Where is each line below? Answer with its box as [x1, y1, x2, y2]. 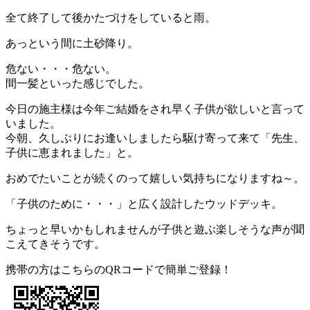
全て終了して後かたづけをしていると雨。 [6, 12, 216, 24]
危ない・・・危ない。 [6, 63, 116, 75]
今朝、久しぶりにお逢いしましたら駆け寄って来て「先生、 [6, 132, 304, 145]
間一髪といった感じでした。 [6, 77, 149, 90]
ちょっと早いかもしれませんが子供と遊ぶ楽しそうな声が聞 [6, 224, 304, 236]
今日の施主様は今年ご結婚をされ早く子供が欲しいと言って [6, 103, 304, 116]
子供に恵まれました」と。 [6, 147, 138, 159]
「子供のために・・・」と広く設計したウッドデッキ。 [6, 198, 282, 210]
